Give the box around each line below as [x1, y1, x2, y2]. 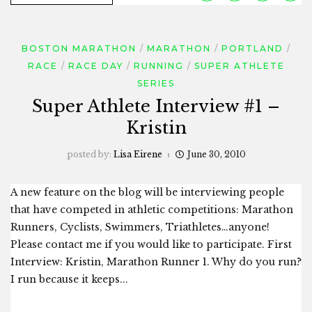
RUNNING [133, 61, 184, 72]
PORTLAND [221, 43, 283, 54]
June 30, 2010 [187, 149, 246, 160]
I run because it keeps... [10, 273, 128, 286]
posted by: [66, 149, 114, 160]
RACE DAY [68, 61, 123, 72]
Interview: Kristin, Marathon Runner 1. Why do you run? [10, 256, 302, 269]
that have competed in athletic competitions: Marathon [10, 203, 293, 217]
